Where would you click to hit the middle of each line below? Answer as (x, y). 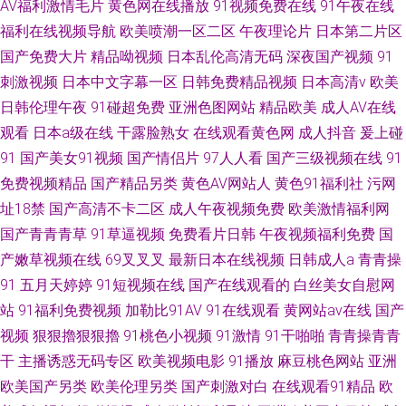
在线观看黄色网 (244, 132)
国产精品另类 (134, 183)
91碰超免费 (128, 107)
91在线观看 (243, 310)
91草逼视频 (128, 234)
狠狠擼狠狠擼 (76, 335)
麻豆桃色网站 (321, 361)
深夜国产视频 (330, 56)
